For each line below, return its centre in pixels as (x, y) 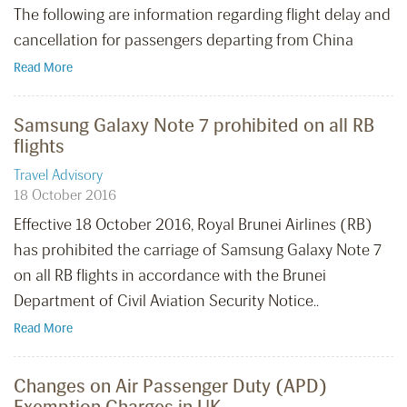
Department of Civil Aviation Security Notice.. (166, 301)
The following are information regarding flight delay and (202, 15)
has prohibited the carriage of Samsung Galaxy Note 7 (198, 250)
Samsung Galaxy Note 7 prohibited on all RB (194, 125)
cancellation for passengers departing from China (184, 40)
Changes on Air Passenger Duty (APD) (170, 386)
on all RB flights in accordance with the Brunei (170, 276)
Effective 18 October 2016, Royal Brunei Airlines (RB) (193, 225)
